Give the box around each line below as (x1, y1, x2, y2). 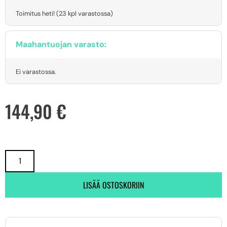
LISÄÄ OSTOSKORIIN (83, 178, 144, 191)
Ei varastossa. (16, 67, 56, 76)
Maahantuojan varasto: (16, 39, 106, 50)
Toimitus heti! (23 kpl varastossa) (16, 9, 113, 18)
